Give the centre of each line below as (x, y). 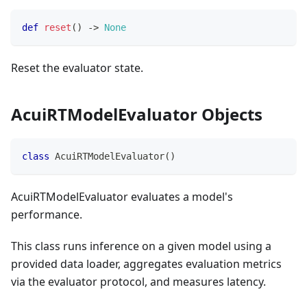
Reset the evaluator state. (77, 68)
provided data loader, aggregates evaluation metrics (146, 264)
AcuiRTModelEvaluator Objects (137, 114)
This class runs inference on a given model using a (141, 246)
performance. (47, 215)
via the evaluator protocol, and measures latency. (138, 282)
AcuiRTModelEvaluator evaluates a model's (122, 197)
